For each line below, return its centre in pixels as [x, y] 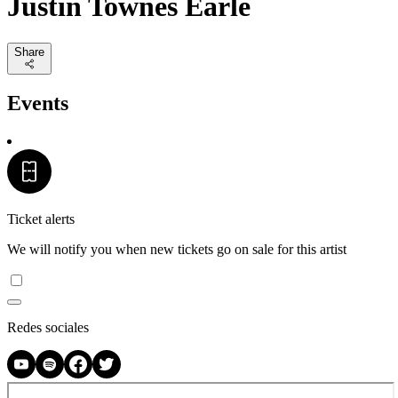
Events [38, 103]
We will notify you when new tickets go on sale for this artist [177, 250]
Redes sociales [48, 328]
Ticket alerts [41, 219]
